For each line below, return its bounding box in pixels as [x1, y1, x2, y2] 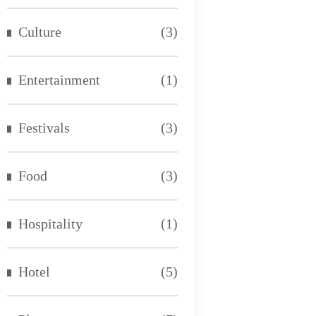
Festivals [18, 120, 71, 135]
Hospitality [18, 216, 83, 231]
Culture [18, 24, 62, 39]
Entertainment [18, 72, 101, 87]
